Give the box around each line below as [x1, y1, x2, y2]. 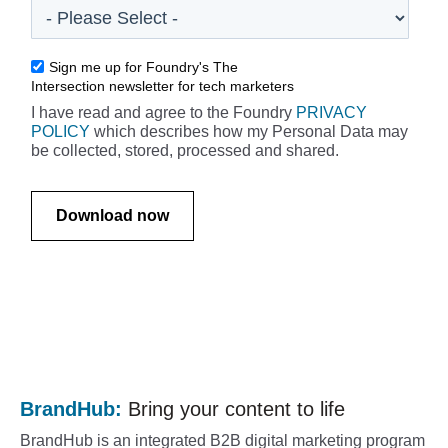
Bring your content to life [128, 398, 345, 421]
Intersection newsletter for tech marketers [31, 78, 294, 95]
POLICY [31, 123, 90, 141]
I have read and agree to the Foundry [31, 104, 296, 122]
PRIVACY [296, 104, 367, 122]
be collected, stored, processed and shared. [31, 142, 339, 160]
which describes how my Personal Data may [90, 123, 408, 141]
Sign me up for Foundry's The [49, 59, 238, 76]
